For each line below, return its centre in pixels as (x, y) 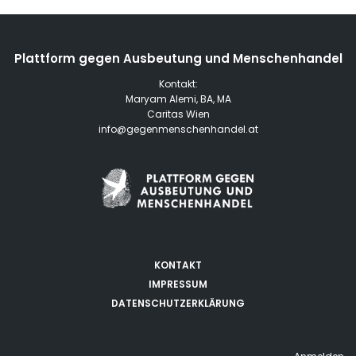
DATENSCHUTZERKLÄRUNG (178, 304)
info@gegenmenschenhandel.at (178, 130)
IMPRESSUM (178, 284)
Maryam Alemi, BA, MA (178, 99)
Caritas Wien (178, 114)
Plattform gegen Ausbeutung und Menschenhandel (178, 59)
